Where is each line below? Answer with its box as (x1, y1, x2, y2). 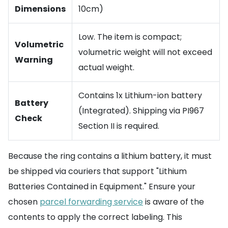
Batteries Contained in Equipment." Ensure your (8, 181, 195, 192)
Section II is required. (78, 120, 159, 132)
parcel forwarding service (40, 196, 143, 208)
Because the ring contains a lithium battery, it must (8, 150, 212, 162)
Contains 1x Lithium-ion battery (78, 90, 202, 101)
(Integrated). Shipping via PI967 (78, 105, 204, 117)
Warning (15, 54, 53, 66)
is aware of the (143, 196, 204, 208)
